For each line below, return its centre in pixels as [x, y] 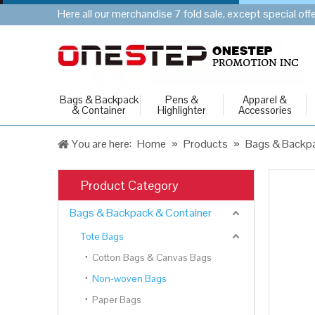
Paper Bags [117, 300]
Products [206, 144]
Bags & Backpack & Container [141, 213]
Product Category [130, 185]
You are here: [102, 144]
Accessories [265, 110]
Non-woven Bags [129, 278]
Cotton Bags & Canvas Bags [152, 257]
